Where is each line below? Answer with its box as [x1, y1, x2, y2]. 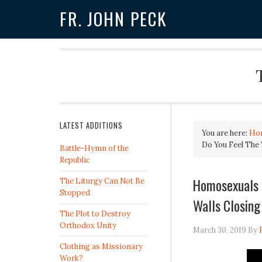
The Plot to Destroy [60, 208, 130, 219]
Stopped [60, 188, 90, 198]
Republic [60, 155, 90, 166]
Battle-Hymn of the [60, 143, 129, 154]
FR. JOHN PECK [60, 6, 167, 32]
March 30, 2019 [192, 225, 246, 235]
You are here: [201, 128, 249, 139]
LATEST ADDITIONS [60, 120, 123, 132]
